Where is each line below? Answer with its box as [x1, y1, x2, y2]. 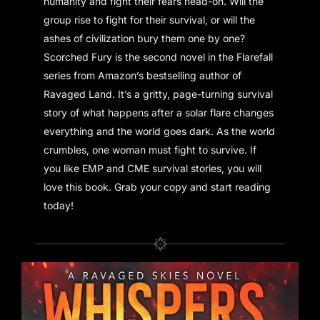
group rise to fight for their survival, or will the [44, 13, 256, 26]
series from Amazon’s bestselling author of [44, 69, 242, 81]
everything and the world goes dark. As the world [44, 124, 276, 137]
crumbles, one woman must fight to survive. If [44, 143, 257, 156]
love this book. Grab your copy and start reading [44, 180, 271, 193]
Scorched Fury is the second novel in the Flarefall [44, 50, 274, 63]
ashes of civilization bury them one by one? [44, 31, 246, 44]
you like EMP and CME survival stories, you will [44, 161, 262, 174]
